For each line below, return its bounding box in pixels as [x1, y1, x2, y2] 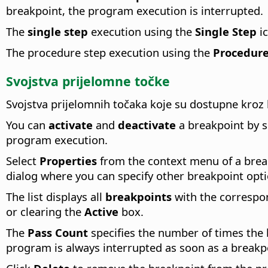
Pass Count [28, 225, 88, 240]
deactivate [118, 117, 176, 133]
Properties [39, 153, 97, 169]
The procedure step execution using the [6, 45, 213, 60]
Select [6, 153, 39, 169]
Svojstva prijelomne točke [6, 72, 170, 90]
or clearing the [6, 204, 84, 220]
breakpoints [105, 189, 172, 205]
